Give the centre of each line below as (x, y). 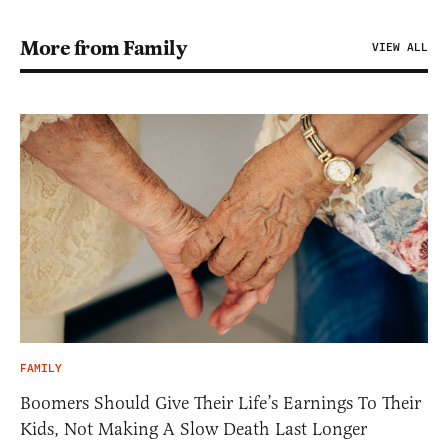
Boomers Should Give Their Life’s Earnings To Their (220, 403)
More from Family (103, 47)
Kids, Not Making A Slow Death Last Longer (193, 429)
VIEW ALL (400, 47)
